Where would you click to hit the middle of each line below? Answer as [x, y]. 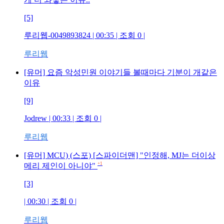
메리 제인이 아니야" [60, 166]
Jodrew [35, 118]
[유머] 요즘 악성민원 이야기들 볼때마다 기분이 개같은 [120, 72]
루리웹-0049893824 [57, 35]
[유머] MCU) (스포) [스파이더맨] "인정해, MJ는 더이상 [120, 155]
